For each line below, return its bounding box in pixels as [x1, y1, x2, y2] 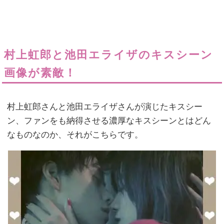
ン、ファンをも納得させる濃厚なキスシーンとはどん [7, 116, 211, 126]
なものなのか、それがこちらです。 [7, 130, 143, 140]
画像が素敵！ [4, 66, 77, 79]
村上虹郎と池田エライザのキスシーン [4, 48, 213, 61]
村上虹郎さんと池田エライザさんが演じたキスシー [7, 102, 203, 112]
